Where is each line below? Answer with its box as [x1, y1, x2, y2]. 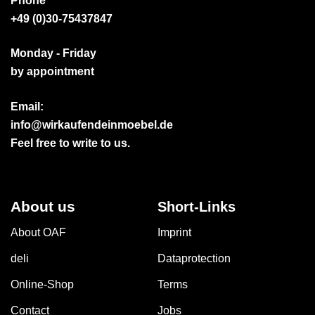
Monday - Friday [11, 47, 96, 60]
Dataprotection [157, 252, 231, 264]
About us [11, 198, 75, 214]
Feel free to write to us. [11, 136, 130, 149]
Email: [11, 100, 44, 112]
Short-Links [157, 198, 236, 214]
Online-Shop [11, 278, 74, 290]
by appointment [11, 65, 94, 78]
